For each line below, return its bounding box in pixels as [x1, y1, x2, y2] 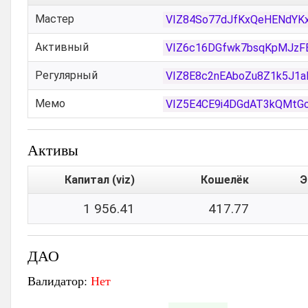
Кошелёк [201, 173, 249, 186]
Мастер [35, 12, 74, 25]
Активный [35, 41, 89, 54]
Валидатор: [27, 272, 91, 289]
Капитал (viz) [65, 173, 135, 186]
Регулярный [35, 69, 98, 82]
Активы [27, 140, 78, 159]
